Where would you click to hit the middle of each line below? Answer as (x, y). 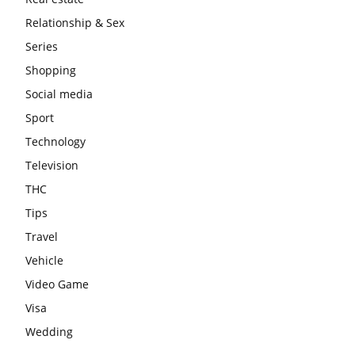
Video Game (57, 284)
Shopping (51, 70)
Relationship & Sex (75, 22)
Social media (59, 94)
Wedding (49, 331)
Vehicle (44, 260)
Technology (55, 141)
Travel (42, 236)
